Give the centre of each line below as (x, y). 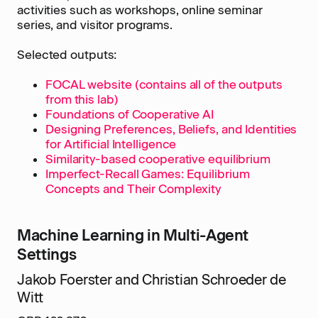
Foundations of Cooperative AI (130, 114)
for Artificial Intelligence (111, 144)
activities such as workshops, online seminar (140, 10)
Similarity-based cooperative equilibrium (158, 159)
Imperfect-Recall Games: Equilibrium (148, 174)
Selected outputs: (67, 55)
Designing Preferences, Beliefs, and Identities (171, 129)
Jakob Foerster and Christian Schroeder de (152, 280)
